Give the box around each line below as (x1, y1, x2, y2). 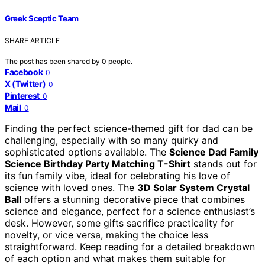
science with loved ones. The (5, 182, 137, 194)
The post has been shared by (5, 57, 102, 66)
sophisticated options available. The (5, 146, 169, 159)
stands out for (190, 158, 257, 170)
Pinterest (5, 91, 40, 101)
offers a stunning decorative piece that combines (21, 193, 245, 206)
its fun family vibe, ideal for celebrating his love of (5, 170, 230, 182)
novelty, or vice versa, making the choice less (5, 229, 208, 241)
